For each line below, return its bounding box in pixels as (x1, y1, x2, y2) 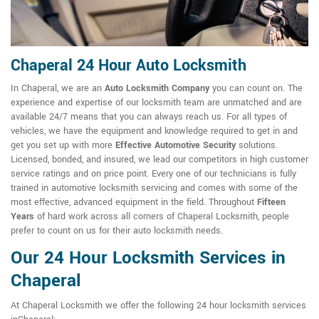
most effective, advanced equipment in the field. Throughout (11, 196, 257, 209)
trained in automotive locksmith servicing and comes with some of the (11, 182, 298, 195)
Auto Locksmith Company (105, 82, 209, 95)
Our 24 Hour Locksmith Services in (11, 246, 286, 271)
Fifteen (257, 196, 286, 209)
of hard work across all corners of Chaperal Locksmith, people (34, 210, 289, 224)
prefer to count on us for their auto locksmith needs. (11, 224, 223, 238)
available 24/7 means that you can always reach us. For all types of (11, 110, 287, 124)
